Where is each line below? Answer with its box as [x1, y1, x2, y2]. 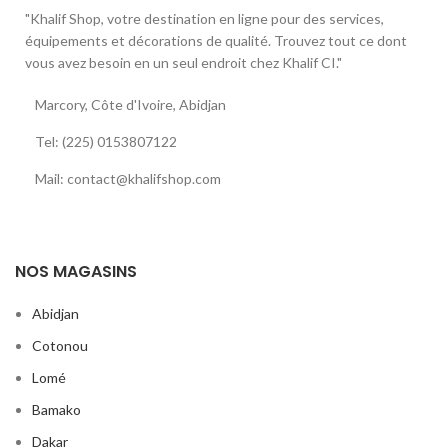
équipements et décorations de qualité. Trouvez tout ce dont [25, 32, 407, 50]
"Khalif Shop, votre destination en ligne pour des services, [25, 10, 384, 28]
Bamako [32, 401, 81, 419]
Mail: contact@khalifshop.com [35, 170, 221, 188]
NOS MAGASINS [15, 260, 137, 284]
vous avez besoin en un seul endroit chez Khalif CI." [25, 54, 342, 72]
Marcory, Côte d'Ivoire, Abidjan [35, 96, 226, 114]
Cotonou [32, 337, 88, 355]
